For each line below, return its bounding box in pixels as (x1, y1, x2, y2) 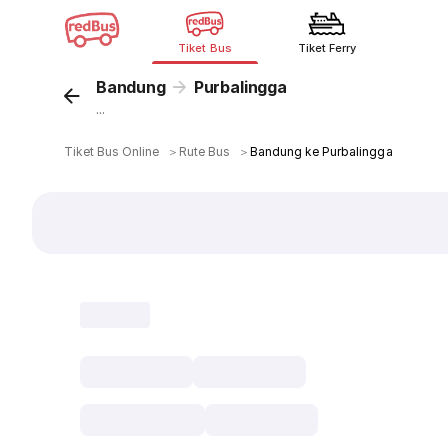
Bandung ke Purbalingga (250, 144, 393, 159)
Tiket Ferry (297, 41, 357, 55)
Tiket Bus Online (64, 144, 160, 159)
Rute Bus (179, 144, 231, 159)
